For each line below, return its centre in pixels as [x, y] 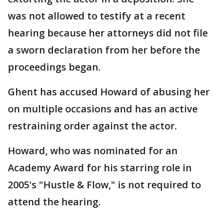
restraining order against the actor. [92, 126]
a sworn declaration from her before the [104, 50]
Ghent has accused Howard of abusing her [109, 92]
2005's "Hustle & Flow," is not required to [104, 185]
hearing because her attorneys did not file [108, 33]
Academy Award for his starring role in [100, 168]
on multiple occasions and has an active [103, 109]
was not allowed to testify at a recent [97, 16]
